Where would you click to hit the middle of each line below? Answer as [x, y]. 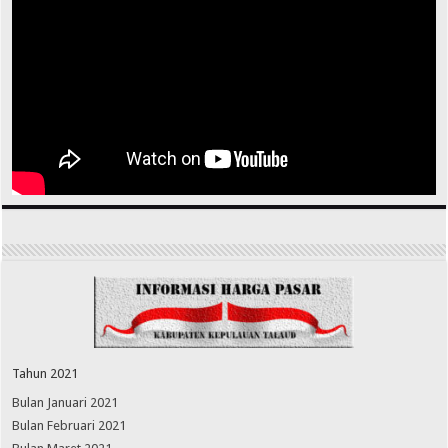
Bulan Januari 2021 [65, 402]
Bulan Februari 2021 [69, 425]
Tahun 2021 [45, 373]
